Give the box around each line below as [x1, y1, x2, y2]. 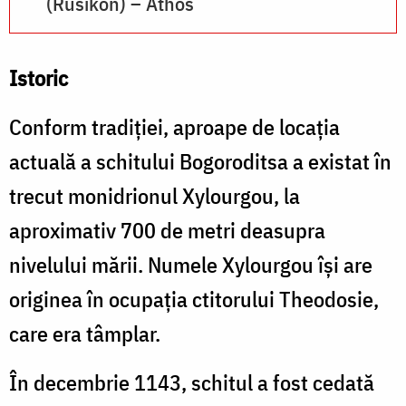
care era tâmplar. [9, 318, 160, 348]
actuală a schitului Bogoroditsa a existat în [9, 146, 391, 176]
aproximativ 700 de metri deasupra [9, 215, 325, 245]
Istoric [9, 63, 68, 92]
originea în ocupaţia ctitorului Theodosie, [9, 284, 379, 314]
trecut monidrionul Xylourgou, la [9, 180, 300, 210]
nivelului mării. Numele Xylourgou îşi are [9, 249, 372, 279]
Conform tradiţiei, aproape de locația [9, 111, 340, 141]
